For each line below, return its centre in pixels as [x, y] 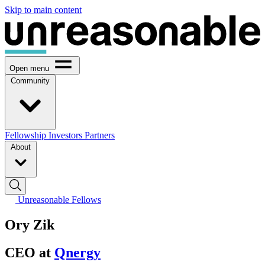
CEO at [30, 252]
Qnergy [77, 252]
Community [30, 80]
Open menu [29, 68]
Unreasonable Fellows [59, 199]
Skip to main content [43, 10]
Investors [67, 135]
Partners [100, 135]
